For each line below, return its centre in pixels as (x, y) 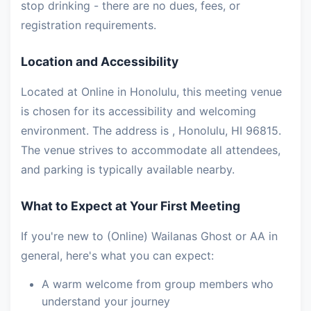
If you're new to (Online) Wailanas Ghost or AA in (149, 236)
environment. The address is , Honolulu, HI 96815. (151, 131)
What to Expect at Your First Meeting (131, 206)
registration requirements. (89, 25)
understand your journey (106, 302)
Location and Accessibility (100, 62)
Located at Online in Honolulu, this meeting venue (151, 92)
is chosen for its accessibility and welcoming (138, 111)
